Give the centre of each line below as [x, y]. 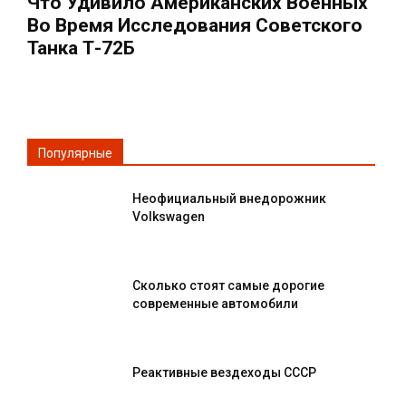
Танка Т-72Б [81, 48]
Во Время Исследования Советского [195, 25]
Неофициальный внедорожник [229, 198]
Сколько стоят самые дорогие [228, 285]
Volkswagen [169, 216]
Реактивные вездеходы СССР [224, 372]
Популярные [75, 153]
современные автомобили [215, 303]
